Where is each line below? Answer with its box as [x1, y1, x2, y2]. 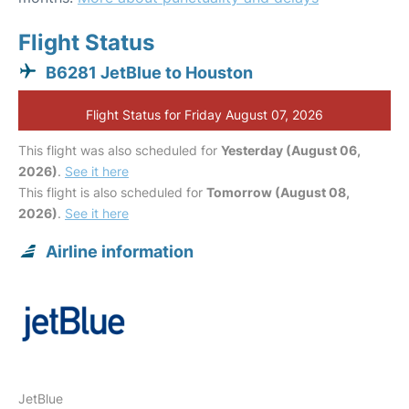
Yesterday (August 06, [221, 142, 361, 158]
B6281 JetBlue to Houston [46, 63, 253, 82]
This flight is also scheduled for [18, 184, 206, 200]
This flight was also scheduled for [18, 142, 221, 158]
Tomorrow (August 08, [206, 184, 350, 200]
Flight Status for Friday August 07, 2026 [86, 107, 323, 122]
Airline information [46, 242, 194, 261]
